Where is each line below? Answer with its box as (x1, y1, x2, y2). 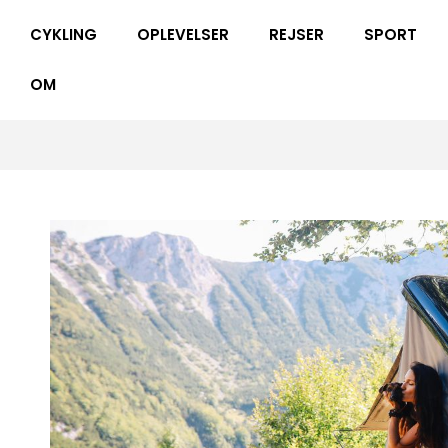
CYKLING (30, 24, 97, 45)
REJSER (269, 24, 324, 45)
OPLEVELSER (137, 24, 229, 45)
